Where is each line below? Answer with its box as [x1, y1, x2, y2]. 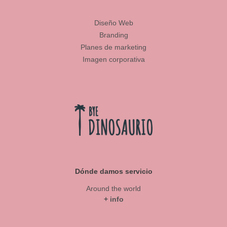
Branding [99, 30, 128, 39]
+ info [103, 195, 124, 203]
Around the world [86, 184, 141, 193]
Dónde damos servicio [74, 167, 153, 175]
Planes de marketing [81, 43, 146, 51]
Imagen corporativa [82, 55, 145, 63]
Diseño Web [94, 18, 133, 27]
